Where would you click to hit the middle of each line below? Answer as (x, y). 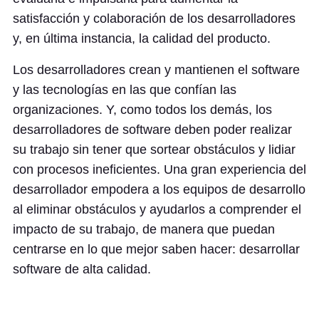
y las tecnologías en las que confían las (125, 90)
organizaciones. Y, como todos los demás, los (142, 110)
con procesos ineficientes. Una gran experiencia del (159, 169)
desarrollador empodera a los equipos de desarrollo (159, 189)
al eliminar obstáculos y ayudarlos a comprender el (157, 209)
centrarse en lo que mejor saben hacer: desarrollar (156, 249)
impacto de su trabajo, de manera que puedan (144, 229)
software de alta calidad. (82, 269)
